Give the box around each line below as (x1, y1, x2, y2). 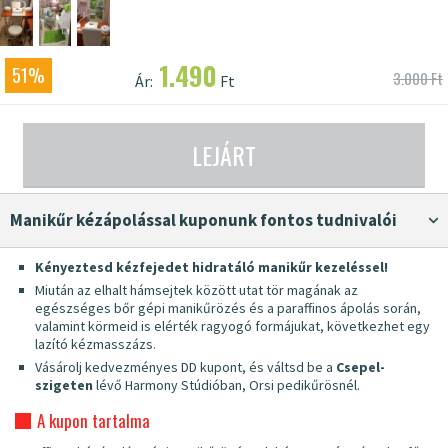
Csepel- (336, 358, 385, 377)
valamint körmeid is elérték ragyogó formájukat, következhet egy (35, 317, 430, 336)
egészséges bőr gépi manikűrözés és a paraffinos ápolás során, (35, 299, 421, 318)
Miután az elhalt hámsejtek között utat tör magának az (35, 281, 358, 300)
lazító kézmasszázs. (35, 335, 156, 354)
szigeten (35, 376, 93, 395)
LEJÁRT (192, 137, 256, 174)
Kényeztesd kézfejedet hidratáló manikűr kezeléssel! (35, 258, 388, 277)
